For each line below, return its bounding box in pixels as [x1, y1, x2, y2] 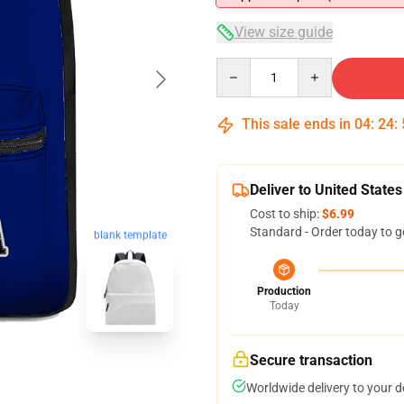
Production [257, 285, 311, 298]
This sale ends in [238, 115, 354, 133]
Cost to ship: [250, 207, 322, 221]
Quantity [216, 59, 265, 73]
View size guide [234, 23, 333, 41]
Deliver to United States [250, 181, 402, 198]
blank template [93, 228, 167, 242]
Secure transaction [250, 352, 372, 369]
